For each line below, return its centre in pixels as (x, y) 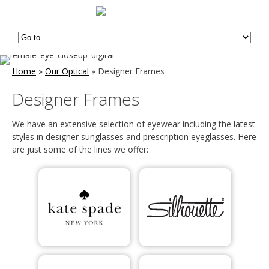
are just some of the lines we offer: (80, 149)
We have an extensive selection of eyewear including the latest (134, 124)
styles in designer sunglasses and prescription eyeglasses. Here (134, 137)
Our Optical (67, 71)
